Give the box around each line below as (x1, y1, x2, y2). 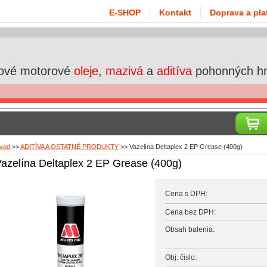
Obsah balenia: (165, 225, 215, 234)
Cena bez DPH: (165, 208, 216, 216)
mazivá (105, 64, 143, 77)
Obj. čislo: (165, 253, 197, 262)
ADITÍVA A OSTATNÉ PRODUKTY (20, 143, 119, 150)
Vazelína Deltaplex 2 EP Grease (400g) (129, 143, 243, 150)
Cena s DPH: (165, 190, 207, 198)
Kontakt (159, 8, 191, 17)
